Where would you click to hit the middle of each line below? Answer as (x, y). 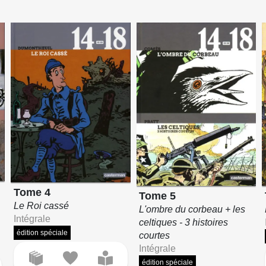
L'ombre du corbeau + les (192, 209)
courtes (155, 235)
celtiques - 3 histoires (184, 222)
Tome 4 (32, 192)
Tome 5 (158, 196)
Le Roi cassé (41, 205)
